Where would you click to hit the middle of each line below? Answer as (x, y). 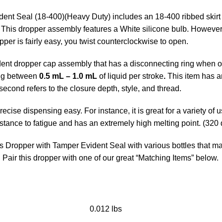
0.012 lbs (106, 209)
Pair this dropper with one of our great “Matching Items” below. (111, 158)
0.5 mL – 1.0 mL (68, 76)
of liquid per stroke (130, 76)
